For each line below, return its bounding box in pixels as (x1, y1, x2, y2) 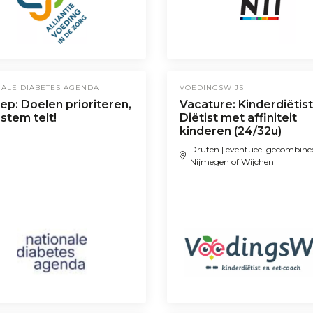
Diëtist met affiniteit (179, 110, 297, 124)
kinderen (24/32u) (179, 124, 282, 138)
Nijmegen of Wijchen (190, 156, 275, 167)
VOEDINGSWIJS (179, 82, 244, 92)
